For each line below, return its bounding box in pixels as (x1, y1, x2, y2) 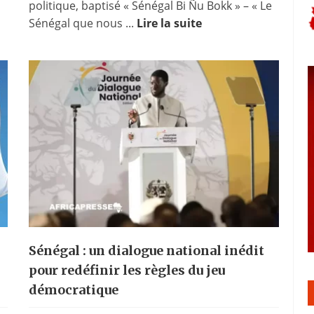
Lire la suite (136, 15, 202, 31)
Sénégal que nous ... (28, 15, 137, 31)
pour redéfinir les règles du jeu (28, 261, 225, 278)
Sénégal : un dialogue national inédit (28, 242, 264, 259)
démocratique (28, 281, 118, 298)
